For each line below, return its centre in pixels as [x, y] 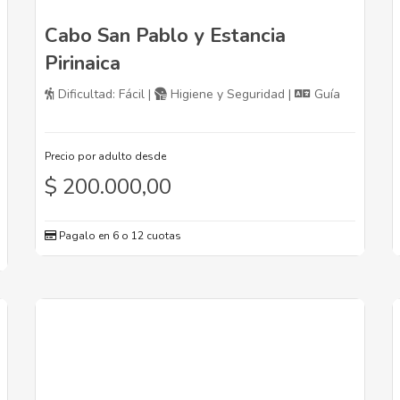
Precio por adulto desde [105, 157]
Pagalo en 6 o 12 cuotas [119, 236]
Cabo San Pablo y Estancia [165, 36]
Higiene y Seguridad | [231, 95]
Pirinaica [83, 64]
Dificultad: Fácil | [104, 95]
